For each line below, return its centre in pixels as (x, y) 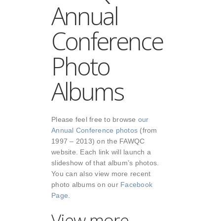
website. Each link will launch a (101, 152)
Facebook (136, 185)
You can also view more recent (101, 174)
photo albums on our (86, 185)
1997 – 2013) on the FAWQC (98, 141)
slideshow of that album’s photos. (105, 163)
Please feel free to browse (95, 120)
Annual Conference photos (94, 130)
